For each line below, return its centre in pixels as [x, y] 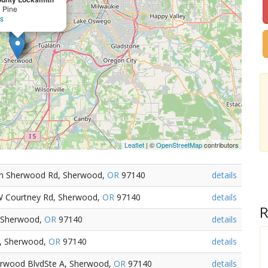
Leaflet [135, 145]
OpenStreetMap [179, 145]
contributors [221, 145]
